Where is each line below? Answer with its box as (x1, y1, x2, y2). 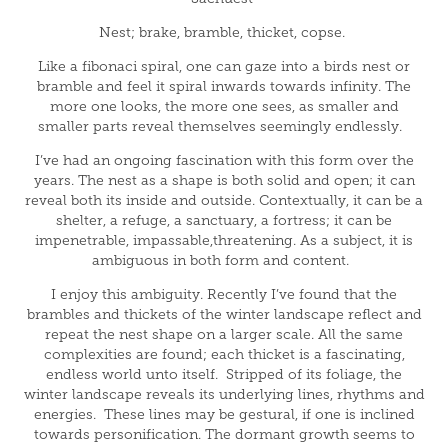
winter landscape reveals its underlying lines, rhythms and (23, 387, 425, 402)
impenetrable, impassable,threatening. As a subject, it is (35, 233, 413, 248)
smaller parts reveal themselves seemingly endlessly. (38, 119, 406, 134)
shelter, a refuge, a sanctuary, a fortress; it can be (56, 213, 392, 228)
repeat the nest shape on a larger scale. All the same (45, 327, 403, 342)
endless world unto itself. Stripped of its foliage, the (46, 367, 402, 382)
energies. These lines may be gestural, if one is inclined (33, 407, 415, 422)
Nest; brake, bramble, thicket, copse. (99, 25, 345, 40)
